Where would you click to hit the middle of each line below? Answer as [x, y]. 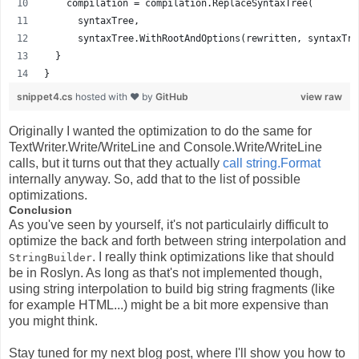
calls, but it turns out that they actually [116, 163]
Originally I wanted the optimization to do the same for [160, 131]
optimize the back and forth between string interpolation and [177, 240]
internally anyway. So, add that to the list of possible [155, 179]
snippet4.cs [46, 96]
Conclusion [40, 210]
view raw [321, 96]
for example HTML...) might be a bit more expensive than [169, 305]
